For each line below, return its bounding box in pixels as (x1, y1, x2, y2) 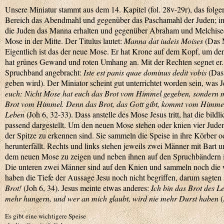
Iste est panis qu (83, 67, 134, 77)
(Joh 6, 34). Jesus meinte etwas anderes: (21, 182, 151, 193)
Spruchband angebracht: (5, 67, 83, 77)
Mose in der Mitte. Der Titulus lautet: (5, 35, 124, 46)
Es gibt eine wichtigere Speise (5, 211, 86, 220)
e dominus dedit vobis (138, 67, 206, 77)
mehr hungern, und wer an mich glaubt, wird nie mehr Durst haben (5, 193, 218, 203)
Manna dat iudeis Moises (124, 35, 203, 46)
